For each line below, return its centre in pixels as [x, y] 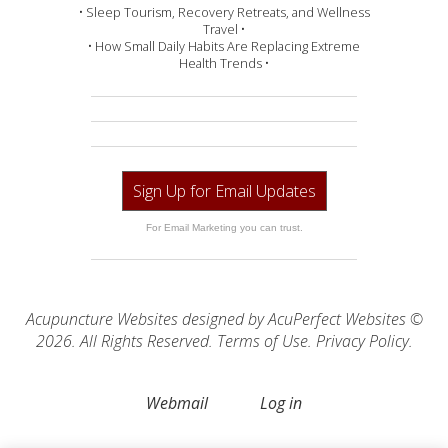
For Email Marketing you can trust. [224, 228]
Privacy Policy [362, 341]
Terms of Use [262, 341]
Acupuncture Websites [101, 319]
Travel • [224, 29]
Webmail [177, 403]
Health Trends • [224, 63]
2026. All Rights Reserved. [126, 341]
